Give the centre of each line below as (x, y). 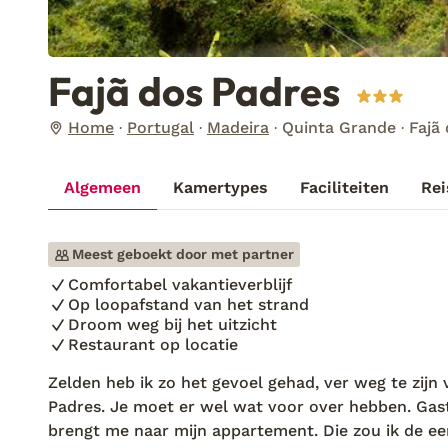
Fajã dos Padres (194, 91)
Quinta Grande (339, 127)
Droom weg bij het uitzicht (172, 324)
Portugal (160, 127)
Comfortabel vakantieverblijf (180, 284)
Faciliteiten (344, 187)
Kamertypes (220, 187)
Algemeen (102, 187)
